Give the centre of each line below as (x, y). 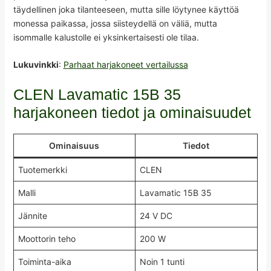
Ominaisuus (74, 145)
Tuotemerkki (42, 169)
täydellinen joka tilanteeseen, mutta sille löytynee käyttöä (126, 10)
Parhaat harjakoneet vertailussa (126, 65)
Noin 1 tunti (162, 261)
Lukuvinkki (36, 65)
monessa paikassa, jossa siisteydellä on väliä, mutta (115, 24)
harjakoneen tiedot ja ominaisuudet (132, 112)
